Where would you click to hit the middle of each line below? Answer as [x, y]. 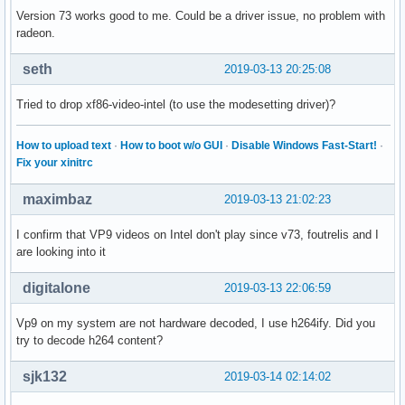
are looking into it [61, 251]
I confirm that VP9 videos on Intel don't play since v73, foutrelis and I [198, 234]
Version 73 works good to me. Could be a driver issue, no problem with [201, 15]
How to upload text [64, 145]
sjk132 [45, 376]
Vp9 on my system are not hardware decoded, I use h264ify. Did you [196, 323]
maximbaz [57, 199]
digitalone [57, 287]
